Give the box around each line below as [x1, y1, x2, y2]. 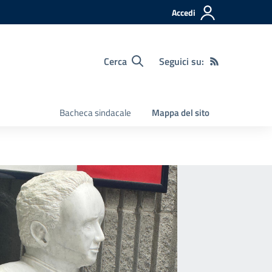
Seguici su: [159, 53, 204, 69]
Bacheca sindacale [59, 106, 131, 120]
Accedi [172, 6, 195, 19]
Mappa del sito [152, 106, 209, 120]
